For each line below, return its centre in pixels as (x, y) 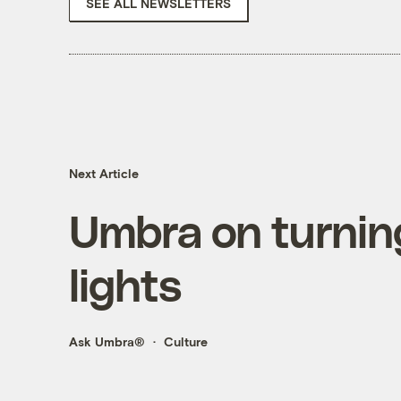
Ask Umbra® (107, 342)
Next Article (103, 174)
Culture (185, 342)
